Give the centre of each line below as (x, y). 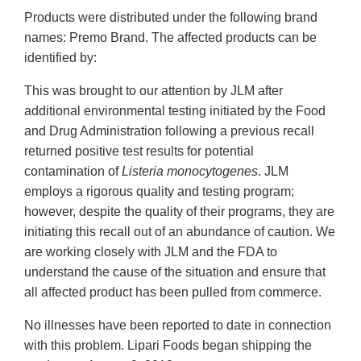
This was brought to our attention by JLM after (154, 91)
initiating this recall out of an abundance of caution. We (180, 232)
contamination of (73, 172)
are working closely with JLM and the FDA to (151, 252)
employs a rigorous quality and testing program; (159, 192)
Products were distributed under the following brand (171, 18)
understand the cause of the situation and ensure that (175, 272)
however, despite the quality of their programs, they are (179, 212)
